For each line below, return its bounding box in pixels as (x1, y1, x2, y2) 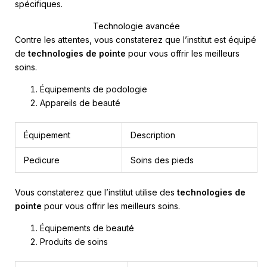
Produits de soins (40, 237, 108, 247)
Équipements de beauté (40, 223, 134, 234)
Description (131, 130, 175, 141)
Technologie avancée (92, 21, 180, 32)
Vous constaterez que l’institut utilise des (15, 187, 177, 198)
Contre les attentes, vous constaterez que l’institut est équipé (15, 35, 256, 45)
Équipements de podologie (40, 84, 147, 95)
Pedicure (24, 155, 60, 166)
